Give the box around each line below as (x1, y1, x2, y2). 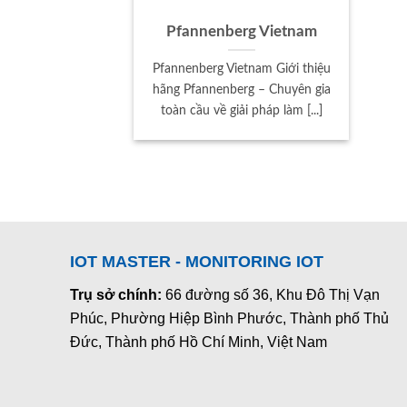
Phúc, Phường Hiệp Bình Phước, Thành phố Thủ (70, 311, 389, 327)
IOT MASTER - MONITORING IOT (70, 253, 323, 272)
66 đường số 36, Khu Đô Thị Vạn (165, 287, 380, 303)
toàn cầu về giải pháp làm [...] (160, 103, 323, 117)
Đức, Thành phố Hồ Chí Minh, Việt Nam (70, 334, 327, 351)
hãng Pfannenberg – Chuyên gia (152, 82, 331, 96)
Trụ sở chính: (70, 287, 165, 303)
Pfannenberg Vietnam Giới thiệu (152, 61, 331, 75)
